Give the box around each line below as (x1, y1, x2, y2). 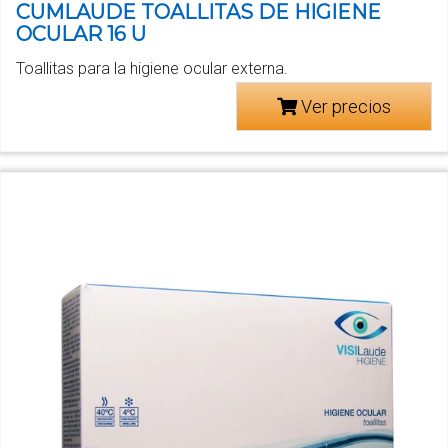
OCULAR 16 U (16, 21, 146, 46)
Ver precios (297, 95, 391, 117)
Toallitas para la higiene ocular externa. (16, 58, 288, 78)
